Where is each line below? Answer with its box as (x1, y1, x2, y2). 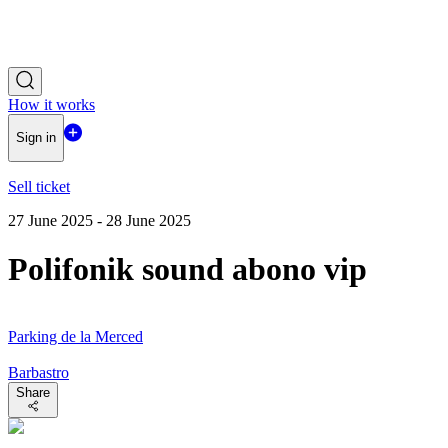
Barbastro (8, 363, 69, 381)
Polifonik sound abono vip (8, 251, 367, 288)
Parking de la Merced (8, 327, 143, 345)
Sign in (16, 130, 56, 146)
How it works (8, 96, 95, 113)
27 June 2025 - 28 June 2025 (8, 211, 191, 229)
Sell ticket (8, 177, 70, 195)
